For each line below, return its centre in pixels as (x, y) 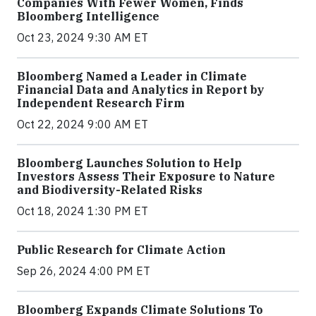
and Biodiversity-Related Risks (110, 189)
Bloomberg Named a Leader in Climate (132, 76)
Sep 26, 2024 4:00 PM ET (84, 271)
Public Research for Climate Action (121, 249)
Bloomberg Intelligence (88, 16)
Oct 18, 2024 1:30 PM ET (83, 211)
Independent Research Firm (101, 103)
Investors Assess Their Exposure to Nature (146, 176)
